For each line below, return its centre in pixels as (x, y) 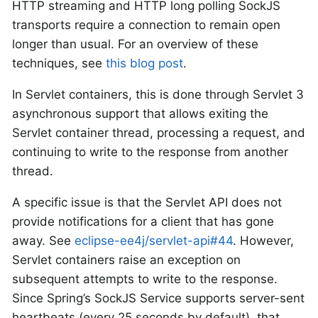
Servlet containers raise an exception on (126, 260)
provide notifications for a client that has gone (143, 222)
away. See (43, 241)
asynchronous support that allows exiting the (140, 114)
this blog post (144, 64)
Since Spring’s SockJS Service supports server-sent (158, 298)
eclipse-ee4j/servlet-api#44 (154, 241)
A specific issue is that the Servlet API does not (147, 203)
